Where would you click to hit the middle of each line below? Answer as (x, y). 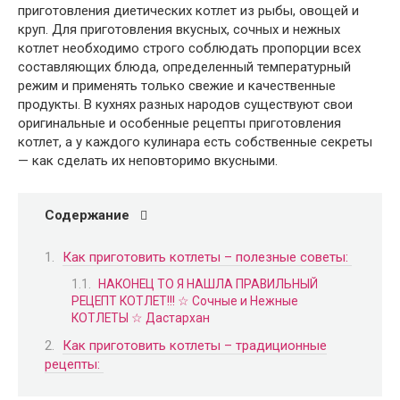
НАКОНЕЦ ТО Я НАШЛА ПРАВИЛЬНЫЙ (208, 284)
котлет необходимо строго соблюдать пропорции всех (189, 48)
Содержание (87, 215)
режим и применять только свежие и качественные (177, 86)
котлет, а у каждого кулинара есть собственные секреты (195, 142)
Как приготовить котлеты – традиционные (195, 345)
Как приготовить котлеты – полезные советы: (207, 257)
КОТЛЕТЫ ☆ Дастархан (141, 318)
